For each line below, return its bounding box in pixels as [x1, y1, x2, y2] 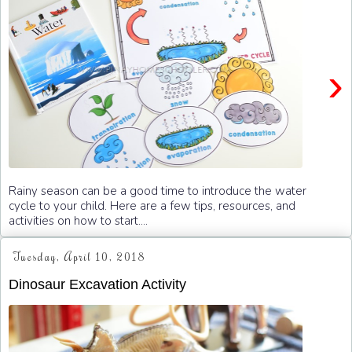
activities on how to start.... [9, 212, 148, 229]
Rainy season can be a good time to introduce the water [9, 182, 306, 199]
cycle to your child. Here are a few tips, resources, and [9, 197, 295, 214]
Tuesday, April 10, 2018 [13, 250, 146, 265]
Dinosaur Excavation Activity [9, 276, 186, 292]
